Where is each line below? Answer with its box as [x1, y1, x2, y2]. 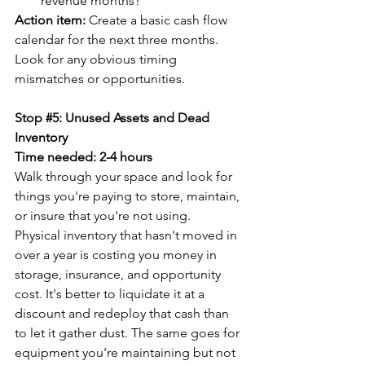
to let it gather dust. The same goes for [15, 324, 243, 341]
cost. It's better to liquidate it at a [15, 285, 208, 301]
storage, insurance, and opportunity [15, 266, 224, 282]
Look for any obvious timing [15, 51, 180, 67]
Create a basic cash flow [86, 11, 231, 28]
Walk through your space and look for [15, 168, 235, 184]
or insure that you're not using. [15, 207, 191, 223]
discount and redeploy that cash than [15, 305, 232, 321]
